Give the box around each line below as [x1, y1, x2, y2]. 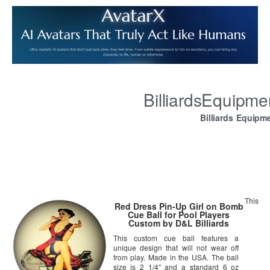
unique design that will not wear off [113, 242, 239, 253]
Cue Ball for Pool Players [128, 209, 230, 221]
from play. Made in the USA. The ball [113, 252, 239, 263]
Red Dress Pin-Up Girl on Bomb [114, 200, 243, 213]
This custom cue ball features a [113, 233, 239, 243]
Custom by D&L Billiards [128, 217, 230, 230]
